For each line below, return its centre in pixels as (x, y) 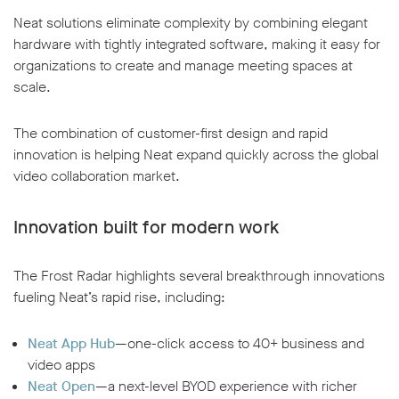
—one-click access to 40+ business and (240, 344)
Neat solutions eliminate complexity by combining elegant (191, 23)
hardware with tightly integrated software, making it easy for (197, 45)
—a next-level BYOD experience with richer (226, 387)
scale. (32, 87)
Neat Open (61, 387)
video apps (61, 365)
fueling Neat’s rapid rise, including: (119, 297)
